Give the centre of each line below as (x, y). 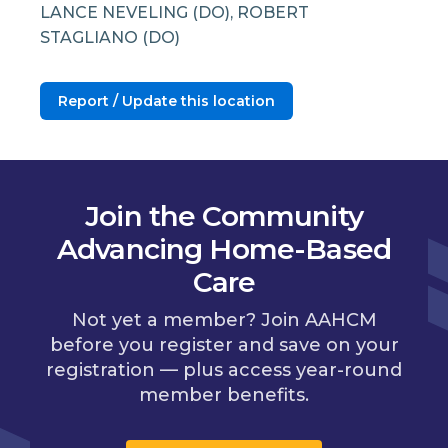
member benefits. (224, 395)
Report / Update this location (166, 100)
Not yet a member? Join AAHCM (224, 320)
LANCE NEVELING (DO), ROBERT (174, 12)
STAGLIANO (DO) (110, 37)
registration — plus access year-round (224, 370)
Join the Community (224, 215)
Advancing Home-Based (224, 248)
